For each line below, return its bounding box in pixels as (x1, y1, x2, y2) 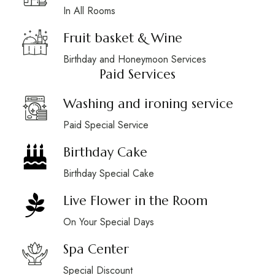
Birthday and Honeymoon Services (63, 52, 206, 66)
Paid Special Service (63, 118, 149, 132)
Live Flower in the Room (63, 193, 207, 209)
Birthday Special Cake (63, 166, 154, 180)
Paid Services (99, 66, 176, 82)
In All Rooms (63, 4, 115, 18)
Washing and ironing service (63, 96, 233, 112)
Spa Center (63, 241, 129, 257)
